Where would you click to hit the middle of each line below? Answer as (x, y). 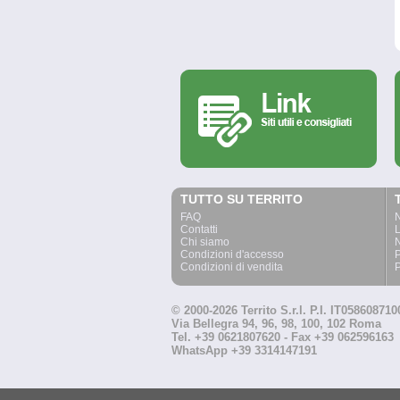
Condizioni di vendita (232, 267)
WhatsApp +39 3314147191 (244, 350)
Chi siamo (205, 242)
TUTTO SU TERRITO (242, 199)
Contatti (199, 229)
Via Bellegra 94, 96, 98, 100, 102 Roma (276, 324)
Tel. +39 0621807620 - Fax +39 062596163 (283, 337)
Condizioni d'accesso (232, 254)
